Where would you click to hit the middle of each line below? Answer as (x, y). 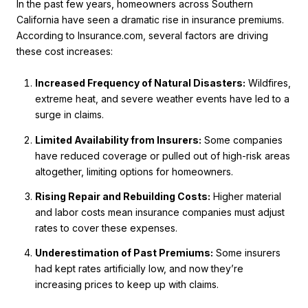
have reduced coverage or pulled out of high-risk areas (162, 155)
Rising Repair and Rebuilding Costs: (122, 197)
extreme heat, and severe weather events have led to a (162, 99)
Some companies (242, 140)
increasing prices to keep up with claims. (126, 285)
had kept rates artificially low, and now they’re (139, 269)
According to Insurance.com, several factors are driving (142, 36)
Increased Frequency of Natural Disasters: (140, 83)
